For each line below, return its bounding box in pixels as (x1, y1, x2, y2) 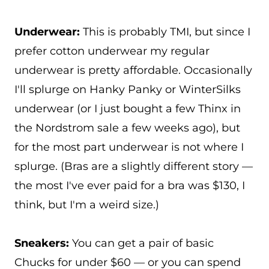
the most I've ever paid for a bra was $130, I (14, 179, 245, 192)
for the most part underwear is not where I (14, 141, 244, 154)
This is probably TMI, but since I (80, 25, 250, 38)
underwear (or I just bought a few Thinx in (14, 102, 241, 115)
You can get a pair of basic (69, 237, 214, 250)
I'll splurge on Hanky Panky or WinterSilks (14, 83, 241, 96)
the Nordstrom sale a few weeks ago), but (14, 121, 240, 134)
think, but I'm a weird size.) (14, 198, 162, 211)
